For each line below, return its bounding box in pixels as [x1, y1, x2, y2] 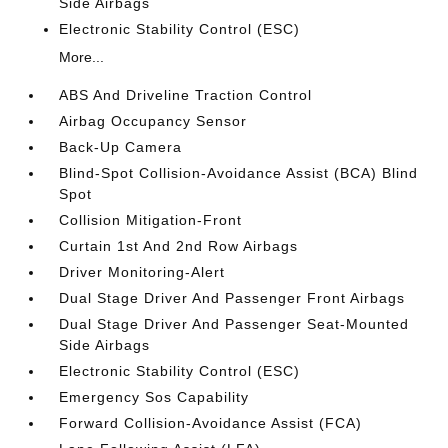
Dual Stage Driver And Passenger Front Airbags [59, 289, 406, 306]
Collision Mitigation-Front [59, 211, 243, 228]
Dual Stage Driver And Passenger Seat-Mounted [59, 315, 410, 332]
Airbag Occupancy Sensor [59, 112, 248, 129]
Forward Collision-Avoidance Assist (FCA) [59, 414, 363, 431]
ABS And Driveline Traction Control [59, 86, 313, 103]
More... [59, 48, 105, 65]
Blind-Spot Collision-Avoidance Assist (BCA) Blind [59, 164, 419, 181]
